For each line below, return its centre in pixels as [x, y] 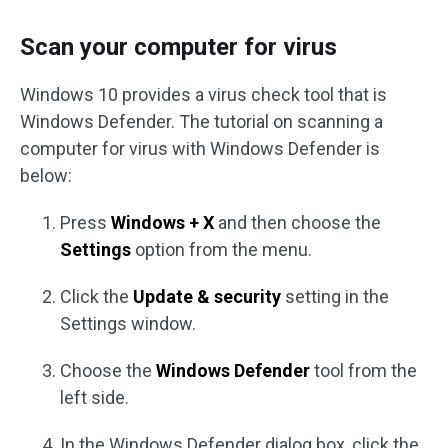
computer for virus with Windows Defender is [200, 148]
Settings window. [128, 323]
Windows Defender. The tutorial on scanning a [201, 121]
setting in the [335, 296]
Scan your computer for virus [178, 47]
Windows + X [162, 222]
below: [46, 175]
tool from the [363, 370]
